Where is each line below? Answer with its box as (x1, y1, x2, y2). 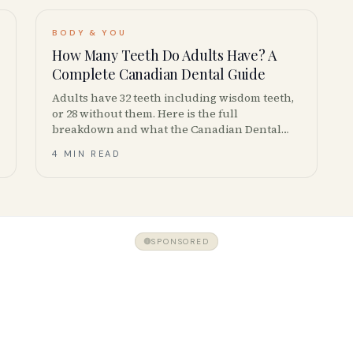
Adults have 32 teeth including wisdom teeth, (52, 90, 295, 106)
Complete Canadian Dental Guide (52, 65, 266, 84)
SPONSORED (151, 236, 210, 247)
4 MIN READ (52, 148, 121, 159)
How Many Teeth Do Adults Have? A (52, 46, 277, 65)
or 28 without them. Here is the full (52, 106, 239, 121)
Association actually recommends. (52, 137, 236, 153)
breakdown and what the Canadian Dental (52, 121, 282, 137)
